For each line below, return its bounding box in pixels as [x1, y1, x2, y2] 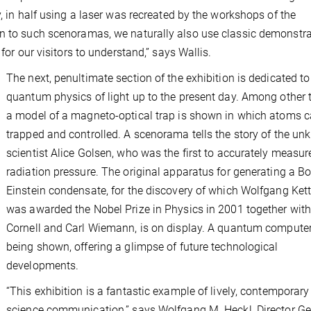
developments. [6, 259, 79, 273]
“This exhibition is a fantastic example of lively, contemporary [6, 285, 310, 299]
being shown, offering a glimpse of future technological [6, 240, 278, 254]
